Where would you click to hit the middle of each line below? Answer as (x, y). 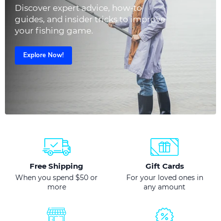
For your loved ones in (165, 178)
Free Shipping (56, 166)
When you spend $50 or (56, 178)
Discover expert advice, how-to (78, 8)
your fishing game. (54, 31)
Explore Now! (43, 55)
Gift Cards (165, 166)
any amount (165, 187)
